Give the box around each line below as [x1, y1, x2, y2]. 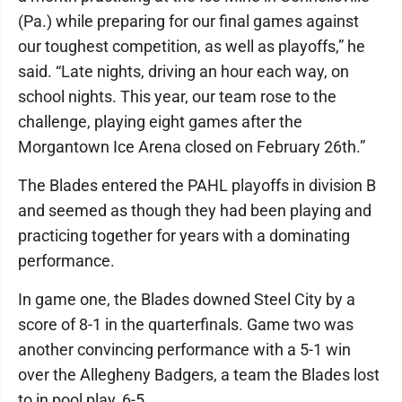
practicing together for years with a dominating [18, 226, 350, 245]
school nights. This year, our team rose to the [18, 87, 336, 106]
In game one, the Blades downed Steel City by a [18, 290, 355, 309]
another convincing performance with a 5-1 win [18, 340, 351, 359]
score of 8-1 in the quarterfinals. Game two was [18, 315, 354, 334]
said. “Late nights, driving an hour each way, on [18, 62, 349, 81]
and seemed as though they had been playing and [18, 201, 371, 220]
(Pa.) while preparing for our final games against [18, 12, 359, 31]
